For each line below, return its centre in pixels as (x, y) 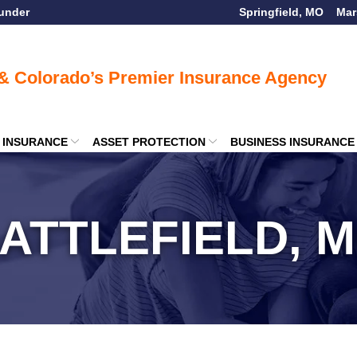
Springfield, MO (281, 12)
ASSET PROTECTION (149, 142)
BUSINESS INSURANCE (292, 142)
